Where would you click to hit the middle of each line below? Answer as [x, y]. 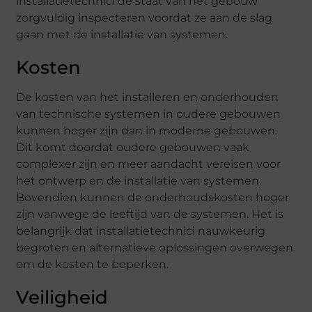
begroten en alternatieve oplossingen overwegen [155, 248]
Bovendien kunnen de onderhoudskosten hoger [153, 198]
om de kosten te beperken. [93, 265]
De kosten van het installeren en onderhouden [148, 97]
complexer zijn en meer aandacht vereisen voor [149, 164]
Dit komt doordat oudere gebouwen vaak [133, 148]
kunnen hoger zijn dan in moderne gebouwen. [147, 131]
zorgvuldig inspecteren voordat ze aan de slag [145, 18]
